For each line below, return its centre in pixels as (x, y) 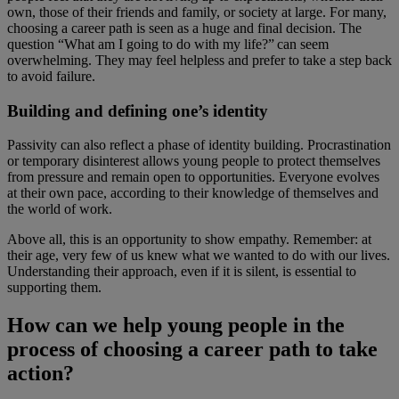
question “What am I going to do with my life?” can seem (168, 44)
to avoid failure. (51, 76)
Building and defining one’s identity (138, 110)
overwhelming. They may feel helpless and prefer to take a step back (199, 60)
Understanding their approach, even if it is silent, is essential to (182, 272)
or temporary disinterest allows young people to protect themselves (194, 161)
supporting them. (54, 288)
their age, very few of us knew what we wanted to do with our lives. (199, 256)
